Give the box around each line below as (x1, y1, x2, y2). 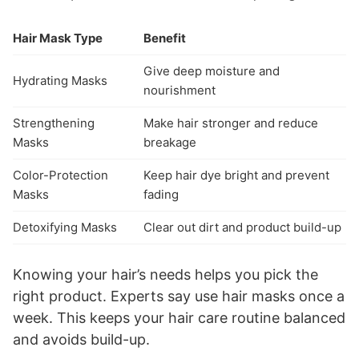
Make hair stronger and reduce (143, 115, 318, 131)
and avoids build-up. (13, 330, 150, 348)
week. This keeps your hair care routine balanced (13, 309, 345, 326)
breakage (143, 134, 196, 150)
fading (143, 186, 179, 202)
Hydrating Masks (13, 72, 107, 88)
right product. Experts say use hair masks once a (13, 287, 345, 305)
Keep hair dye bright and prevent (143, 167, 329, 183)
